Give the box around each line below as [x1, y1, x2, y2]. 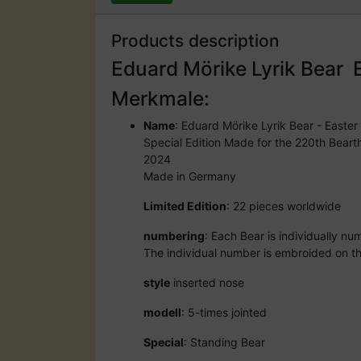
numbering [143, 228, 205, 243]
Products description [111, 30, 280, 51]
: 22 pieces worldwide [226, 198, 341, 213]
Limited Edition [143, 198, 226, 213]
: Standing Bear [184, 334, 265, 349]
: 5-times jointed [181, 305, 267, 319]
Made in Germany [143, 168, 236, 183]
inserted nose [170, 275, 244, 289]
